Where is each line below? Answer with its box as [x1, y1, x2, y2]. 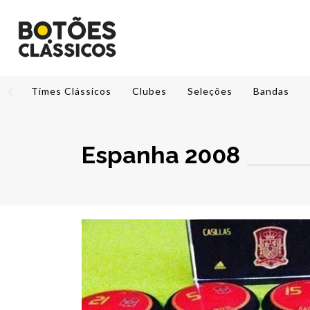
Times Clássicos [31, 85, 111, 97]
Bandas [253, 85, 289, 97]
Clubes [132, 85, 167, 97]
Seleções [188, 85, 232, 97]
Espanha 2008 [81, 140, 240, 169]
